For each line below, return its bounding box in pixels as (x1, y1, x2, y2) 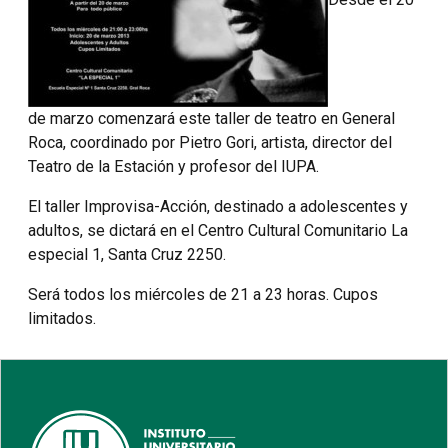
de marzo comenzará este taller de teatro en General (28, 109, 395, 128)
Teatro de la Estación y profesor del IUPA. (28, 157, 319, 176)
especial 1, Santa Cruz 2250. (28, 245, 226, 264)
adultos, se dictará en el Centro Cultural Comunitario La (28, 221, 408, 240)
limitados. (28, 309, 96, 328)
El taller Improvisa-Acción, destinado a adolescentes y (28, 197, 408, 216)
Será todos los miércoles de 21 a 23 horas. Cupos (28, 285, 378, 304)
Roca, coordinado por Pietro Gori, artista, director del (28, 133, 392, 152)
